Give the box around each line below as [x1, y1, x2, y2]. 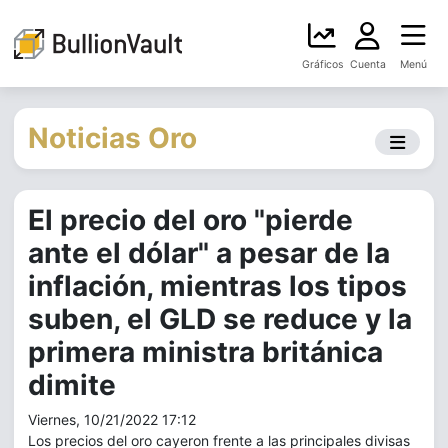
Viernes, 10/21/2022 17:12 [28, 411, 196, 428]
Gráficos [301, 58, 343, 71]
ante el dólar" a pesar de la [28, 236, 390, 270]
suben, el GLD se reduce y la [28, 302, 412, 336]
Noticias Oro [28, 121, 197, 155]
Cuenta [349, 58, 386, 71]
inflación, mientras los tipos [28, 269, 407, 303]
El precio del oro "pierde [28, 203, 353, 237]
